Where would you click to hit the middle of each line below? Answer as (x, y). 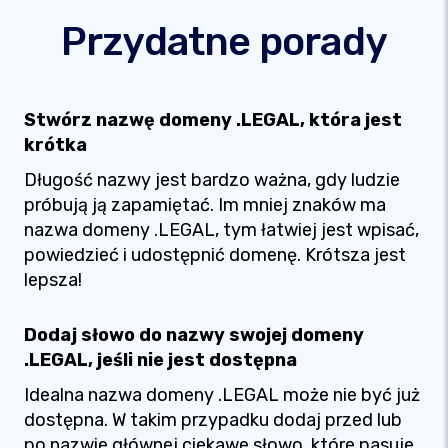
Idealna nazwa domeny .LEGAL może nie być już (222, 395)
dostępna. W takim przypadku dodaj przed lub (213, 420)
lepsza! (53, 280)
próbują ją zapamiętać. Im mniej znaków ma (205, 205)
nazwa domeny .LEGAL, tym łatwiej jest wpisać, (221, 230)
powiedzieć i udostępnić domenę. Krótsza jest (215, 255)
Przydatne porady (224, 41)
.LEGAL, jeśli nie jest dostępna (160, 360)
